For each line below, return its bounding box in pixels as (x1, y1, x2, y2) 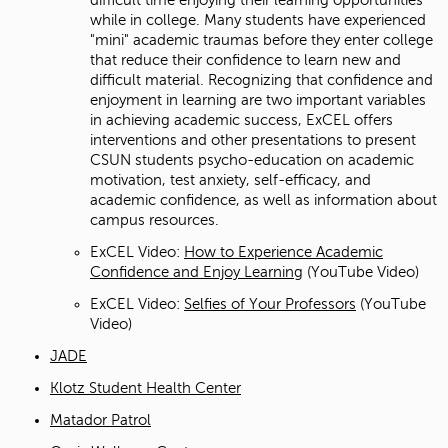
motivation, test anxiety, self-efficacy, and (90, 171, 371, 188)
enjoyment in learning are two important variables (90, 91, 426, 108)
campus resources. (90, 211, 219, 228)
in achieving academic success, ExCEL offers (90, 111, 393, 128)
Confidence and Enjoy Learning (90, 263, 303, 280)
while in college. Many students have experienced (90, 11, 426, 28)
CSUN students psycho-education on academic (90, 151, 414, 168)
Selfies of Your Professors (184, 295, 356, 312)
